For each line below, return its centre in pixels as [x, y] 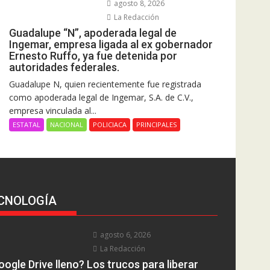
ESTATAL [27, 125]
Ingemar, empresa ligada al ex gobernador [111, 45]
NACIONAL [67, 125]
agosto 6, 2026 [125, 234]
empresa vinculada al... [53, 111]
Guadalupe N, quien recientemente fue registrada [105, 84]
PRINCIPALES [156, 125]
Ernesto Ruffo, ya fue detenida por [93, 56]
